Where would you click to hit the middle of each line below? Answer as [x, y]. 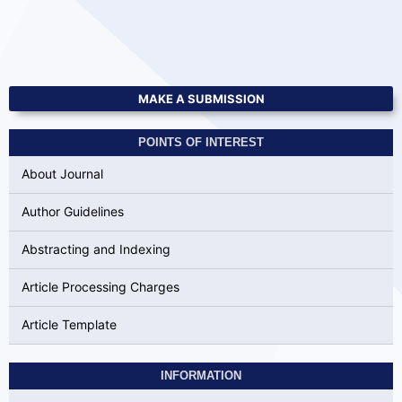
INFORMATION [201, 375]
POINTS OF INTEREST [201, 142]
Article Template [69, 325]
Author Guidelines [72, 212]
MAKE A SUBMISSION [201, 98]
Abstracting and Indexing [96, 249]
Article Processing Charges [100, 287]
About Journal [62, 174]
